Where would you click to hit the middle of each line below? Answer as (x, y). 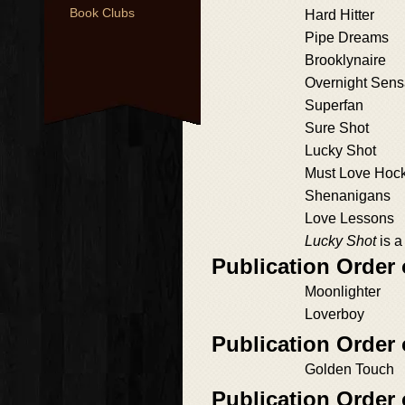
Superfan (334, 105)
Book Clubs (102, 13)
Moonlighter (343, 292)
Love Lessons (349, 218)
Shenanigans (348, 196)
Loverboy (334, 314)
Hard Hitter (339, 15)
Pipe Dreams (347, 38)
